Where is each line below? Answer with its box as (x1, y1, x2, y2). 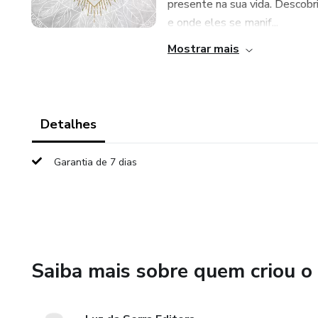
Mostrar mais (168, 41, 239, 57)
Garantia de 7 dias (54, 155, 137, 169)
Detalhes (40, 116, 97, 133)
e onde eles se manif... (168, 15, 278, 31)
